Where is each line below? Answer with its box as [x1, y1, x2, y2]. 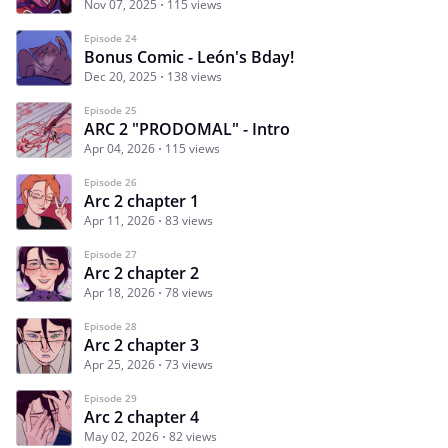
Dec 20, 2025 [84, 67, 157, 85]
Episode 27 [84, 246, 137, 261]
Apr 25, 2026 [84, 355, 155, 373]
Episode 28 [84, 318, 137, 333]
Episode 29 [84, 390, 137, 405]
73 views [165, 355, 213, 373]
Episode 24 [84, 30, 137, 45]
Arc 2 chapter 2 [84, 261, 199, 284]
